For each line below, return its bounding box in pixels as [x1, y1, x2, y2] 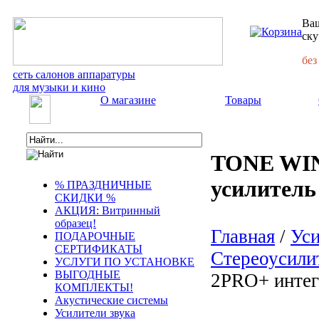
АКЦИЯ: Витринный [55, 204, 160, 216]
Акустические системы [55, 294, 168, 306]
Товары [225, 94, 261, 106]
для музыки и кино [13, 81, 105, 93]
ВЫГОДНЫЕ [55, 268, 120, 281]
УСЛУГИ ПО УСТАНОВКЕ [55, 256, 194, 268]
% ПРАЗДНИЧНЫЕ [55, 179, 152, 191]
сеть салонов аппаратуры [13, 68, 135, 80]
